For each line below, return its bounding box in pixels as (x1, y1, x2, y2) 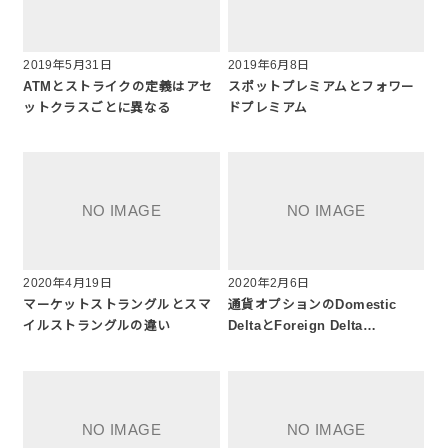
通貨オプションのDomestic (228, 298, 397, 313)
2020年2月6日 (228, 276, 310, 291)
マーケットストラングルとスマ (23, 298, 211, 313)
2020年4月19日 (23, 276, 113, 291)
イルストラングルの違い (23, 319, 171, 334)
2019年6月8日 (228, 57, 310, 72)
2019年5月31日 (23, 57, 113, 72)
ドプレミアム (228, 100, 308, 115)
